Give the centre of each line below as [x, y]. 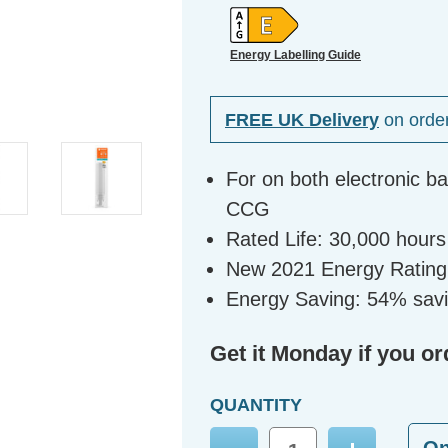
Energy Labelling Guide [295, 54]
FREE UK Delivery [302, 119]
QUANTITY [256, 405]
